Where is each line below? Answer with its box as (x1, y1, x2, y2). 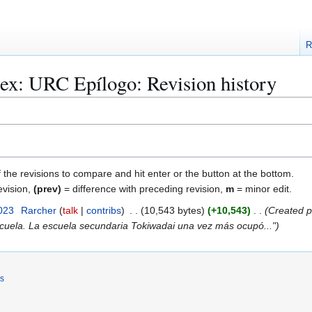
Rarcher (20, 204, 56, 216)
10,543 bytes (143, 204, 201, 216)
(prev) (33, 182, 61, 194)
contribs (86, 204, 121, 216)
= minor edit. (234, 182, 292, 194)
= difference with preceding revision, (61, 182, 226, 194)
